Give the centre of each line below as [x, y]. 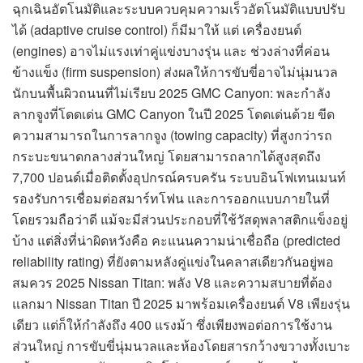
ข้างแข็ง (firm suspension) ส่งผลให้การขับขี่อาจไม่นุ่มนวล [175, 72]
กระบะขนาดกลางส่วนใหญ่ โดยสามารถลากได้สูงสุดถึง [167, 156]
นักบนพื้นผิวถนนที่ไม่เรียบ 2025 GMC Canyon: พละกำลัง [171, 93]
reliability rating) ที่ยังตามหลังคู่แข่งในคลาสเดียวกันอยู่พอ [173, 262]
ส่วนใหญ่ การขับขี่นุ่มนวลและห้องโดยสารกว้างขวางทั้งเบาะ [181, 346]
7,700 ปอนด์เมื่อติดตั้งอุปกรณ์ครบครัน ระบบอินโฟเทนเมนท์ [179, 177]
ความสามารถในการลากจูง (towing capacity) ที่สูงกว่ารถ [172, 135]
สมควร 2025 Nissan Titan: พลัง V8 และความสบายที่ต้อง [172, 283]
